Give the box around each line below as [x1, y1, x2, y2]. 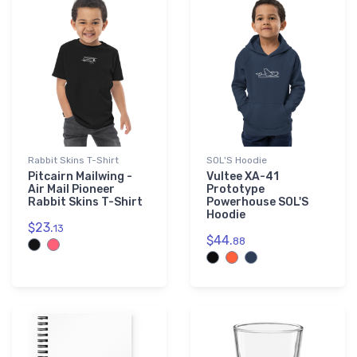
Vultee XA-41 [206, 170, 279, 184]
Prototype [206, 182, 265, 197]
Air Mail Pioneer [28, 182, 115, 197]
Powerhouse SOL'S [206, 195, 308, 210]
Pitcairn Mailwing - [28, 170, 132, 184]
